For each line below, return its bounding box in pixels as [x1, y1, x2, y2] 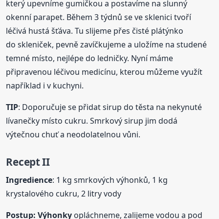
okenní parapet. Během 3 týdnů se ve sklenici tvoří [6, 12, 192, 23]
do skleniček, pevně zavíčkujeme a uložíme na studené [6, 39, 207, 50]
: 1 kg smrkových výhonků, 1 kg [52, 174, 168, 185]
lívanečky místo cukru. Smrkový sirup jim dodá [6, 115, 178, 127]
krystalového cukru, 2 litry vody [6, 188, 122, 199]
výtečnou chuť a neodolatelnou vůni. [6, 129, 141, 140]
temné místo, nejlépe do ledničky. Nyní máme [6, 53, 174, 64]
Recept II [6, 155, 50, 169]
